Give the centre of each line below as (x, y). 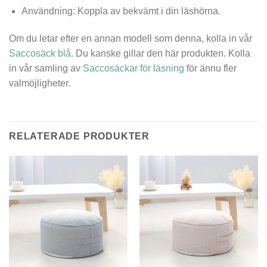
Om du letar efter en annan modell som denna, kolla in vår (131, 38)
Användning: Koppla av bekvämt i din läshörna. (121, 11)
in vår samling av (46, 68)
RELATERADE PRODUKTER (79, 136)
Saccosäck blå (40, 53)
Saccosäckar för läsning (133, 68)
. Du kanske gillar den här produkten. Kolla (161, 53)
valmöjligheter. (40, 83)
